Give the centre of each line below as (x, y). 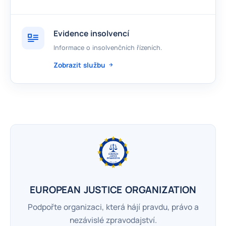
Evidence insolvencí (91, 34)
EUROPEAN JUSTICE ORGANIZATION (113, 190)
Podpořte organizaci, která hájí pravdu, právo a (113, 207)
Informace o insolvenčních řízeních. (108, 48)
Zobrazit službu (80, 65)
